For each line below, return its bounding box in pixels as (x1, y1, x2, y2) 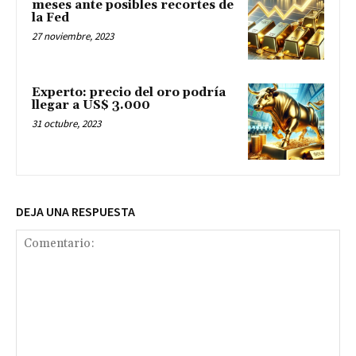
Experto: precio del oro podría (32, 84, 226, 100)
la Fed (32, 10, 69, 26)
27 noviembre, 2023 (32, 29, 114, 44)
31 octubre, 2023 (32, 116, 101, 130)
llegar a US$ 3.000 (32, 97, 150, 113)
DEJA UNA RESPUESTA (16, 203, 135, 219)
